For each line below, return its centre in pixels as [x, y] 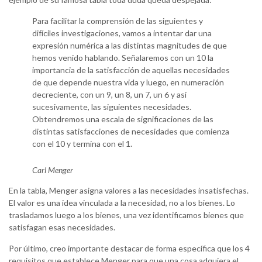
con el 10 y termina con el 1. [82, 144]
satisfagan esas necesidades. [62, 227]
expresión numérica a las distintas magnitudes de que [130, 46]
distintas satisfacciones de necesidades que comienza [131, 132]
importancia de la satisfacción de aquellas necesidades [131, 70]
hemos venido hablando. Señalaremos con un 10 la [123, 58]
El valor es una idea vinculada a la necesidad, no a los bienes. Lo [122, 203]
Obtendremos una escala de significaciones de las [123, 119]
